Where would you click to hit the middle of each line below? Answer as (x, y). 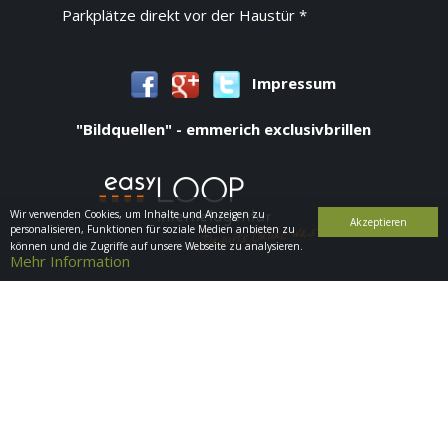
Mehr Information (70, 261)
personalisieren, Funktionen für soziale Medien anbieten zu (152, 229)
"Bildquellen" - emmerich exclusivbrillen (224, 129)
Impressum (294, 82)
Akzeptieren (378, 222)
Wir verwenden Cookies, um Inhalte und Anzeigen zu (137, 214)
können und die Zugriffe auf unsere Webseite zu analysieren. (156, 246)
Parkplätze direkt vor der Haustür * (184, 15)
